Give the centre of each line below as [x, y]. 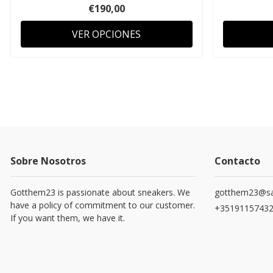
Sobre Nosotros [48, 161]
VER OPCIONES [107, 34]
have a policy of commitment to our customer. [103, 205]
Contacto [237, 161]
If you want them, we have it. [68, 218]
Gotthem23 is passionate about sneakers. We [100, 192]
